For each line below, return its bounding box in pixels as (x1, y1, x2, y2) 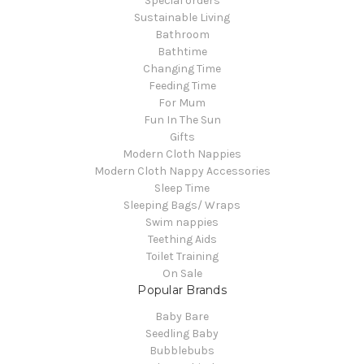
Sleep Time (154, 181, 210, 196)
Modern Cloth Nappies (123, 147, 241, 162)
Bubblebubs (149, 344, 214, 358)
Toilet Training (145, 249, 219, 264)
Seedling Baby (145, 327, 219, 341)
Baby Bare (155, 310, 209, 324)
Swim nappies (145, 215, 219, 230)
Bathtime (157, 45, 207, 59)
